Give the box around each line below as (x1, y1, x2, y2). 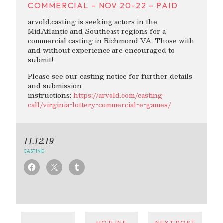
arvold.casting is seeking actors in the (28, 16, 157, 28)
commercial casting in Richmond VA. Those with (28, 35, 194, 47)
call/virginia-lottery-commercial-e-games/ (28, 98, 171, 110)
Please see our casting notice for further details (28, 70, 192, 82)
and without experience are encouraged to (28, 44, 175, 56)
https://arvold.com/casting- (73, 89, 165, 101)
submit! (28, 54, 54, 66)
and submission (28, 79, 82, 91)
